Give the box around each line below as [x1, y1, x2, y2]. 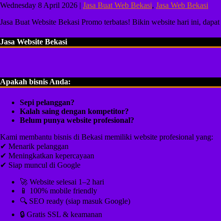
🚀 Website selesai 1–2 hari [20, 178, 104, 186]
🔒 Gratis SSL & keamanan [20, 210, 102, 219]
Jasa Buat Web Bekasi [83, 1, 152, 10]
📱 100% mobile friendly [20, 186, 97, 195]
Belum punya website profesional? [20, 116, 134, 125]
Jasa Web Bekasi [156, 1, 208, 10]
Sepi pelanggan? [20, 98, 74, 107]
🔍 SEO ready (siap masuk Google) [20, 197, 130, 206]
